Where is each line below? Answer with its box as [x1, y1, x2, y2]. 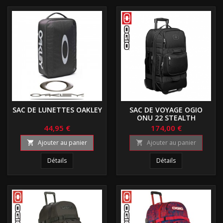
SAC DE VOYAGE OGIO [129, 105, 203, 114]
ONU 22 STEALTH [136, 112, 196, 122]
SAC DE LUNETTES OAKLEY [12, 105, 102, 114]
